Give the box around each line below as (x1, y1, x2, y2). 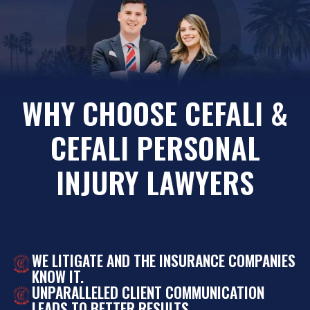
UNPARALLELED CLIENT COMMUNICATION (32, 282, 264, 304)
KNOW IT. (32, 266, 84, 288)
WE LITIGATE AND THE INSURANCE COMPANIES (32, 250, 295, 272)
